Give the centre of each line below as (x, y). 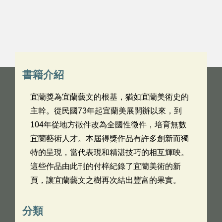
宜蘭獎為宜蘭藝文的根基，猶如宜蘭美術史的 (110, 97)
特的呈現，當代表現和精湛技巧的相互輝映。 (110, 152)
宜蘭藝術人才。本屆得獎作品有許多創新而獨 (110, 139)
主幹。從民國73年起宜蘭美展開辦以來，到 (106, 111)
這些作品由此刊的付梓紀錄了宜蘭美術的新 (106, 166)
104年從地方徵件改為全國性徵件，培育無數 (108, 125)
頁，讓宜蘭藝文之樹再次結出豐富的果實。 (106, 180)
